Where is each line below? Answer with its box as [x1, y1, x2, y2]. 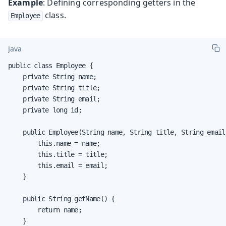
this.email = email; [8, 161, 108, 169]
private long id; [8, 105, 82, 114]
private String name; [8, 72, 97, 81]
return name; [8, 205, 82, 214]
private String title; [8, 83, 100, 92]
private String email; [8, 94, 100, 103]
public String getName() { [8, 194, 115, 203]
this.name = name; [8, 139, 100, 147]
